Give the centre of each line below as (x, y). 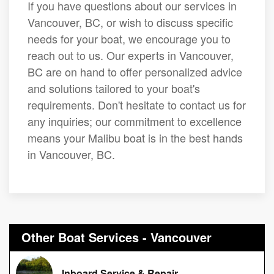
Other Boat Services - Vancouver (117, 237)
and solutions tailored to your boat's (114, 88)
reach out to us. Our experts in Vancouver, (131, 55)
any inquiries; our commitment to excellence (135, 121)
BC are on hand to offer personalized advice (135, 72)
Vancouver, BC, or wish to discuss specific (130, 22)
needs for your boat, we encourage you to (129, 39)
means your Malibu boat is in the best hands (135, 138)
